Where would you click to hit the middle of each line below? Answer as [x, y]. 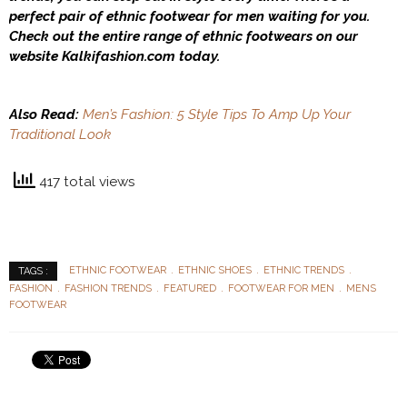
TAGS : [33, 271]
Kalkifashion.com [119, 56]
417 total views [85, 181]
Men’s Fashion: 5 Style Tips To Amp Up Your [217, 114]
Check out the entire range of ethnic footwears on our [184, 36]
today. [198, 56]
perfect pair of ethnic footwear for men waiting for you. [191, 16]
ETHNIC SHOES [215, 270]
